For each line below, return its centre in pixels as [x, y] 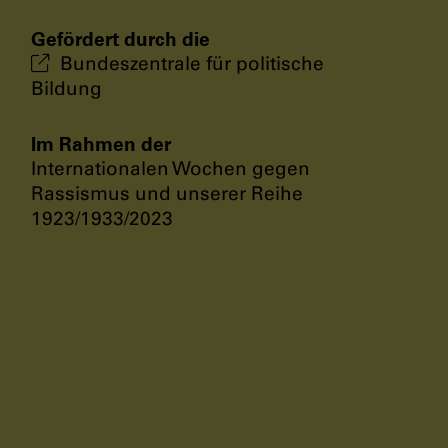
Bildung [66, 88]
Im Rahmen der [101, 143]
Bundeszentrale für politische [192, 63]
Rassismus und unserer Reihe [167, 193]
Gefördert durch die [120, 38]
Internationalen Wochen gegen [170, 168]
